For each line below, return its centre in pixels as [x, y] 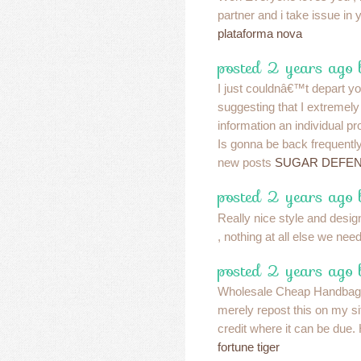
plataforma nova [260, 33]
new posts [246, 163]
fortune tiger [249, 347]
